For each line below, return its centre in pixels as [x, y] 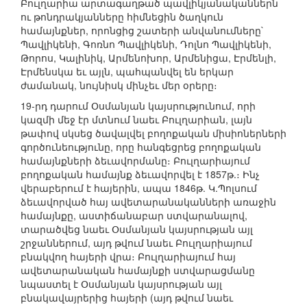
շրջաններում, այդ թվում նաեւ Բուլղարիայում [136, 243]
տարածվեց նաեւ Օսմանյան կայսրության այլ [137, 229]
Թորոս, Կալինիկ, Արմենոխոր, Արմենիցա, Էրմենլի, [148, 58]
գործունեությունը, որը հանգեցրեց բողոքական [141, 147]
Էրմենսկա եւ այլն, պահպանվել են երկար [127, 72]
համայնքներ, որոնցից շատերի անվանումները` [143, 30]
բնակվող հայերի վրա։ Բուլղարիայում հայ [128, 257]
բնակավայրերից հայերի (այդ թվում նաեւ [127, 298]
